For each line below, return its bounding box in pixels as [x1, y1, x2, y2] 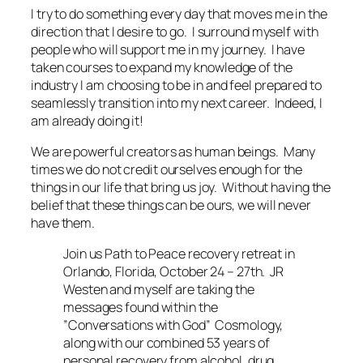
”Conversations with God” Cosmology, [63, 316, 284, 335]
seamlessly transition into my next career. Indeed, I [31, 93, 322, 112]
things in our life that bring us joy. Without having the [31, 178, 331, 197]
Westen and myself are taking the [63, 280, 254, 299]
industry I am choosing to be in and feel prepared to [31, 75, 322, 94]
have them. [31, 214, 96, 233]
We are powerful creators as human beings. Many [31, 143, 316, 161]
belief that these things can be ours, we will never [31, 196, 311, 215]
